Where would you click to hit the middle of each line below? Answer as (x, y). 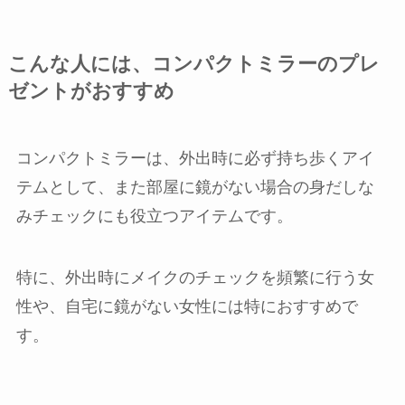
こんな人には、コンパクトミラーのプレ (193, 65)
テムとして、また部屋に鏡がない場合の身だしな (195, 188)
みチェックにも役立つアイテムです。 (154, 217)
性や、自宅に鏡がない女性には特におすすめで (187, 307)
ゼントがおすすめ (91, 92)
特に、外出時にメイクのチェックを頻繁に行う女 (195, 278)
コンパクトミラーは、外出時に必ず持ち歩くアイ (195, 159)
